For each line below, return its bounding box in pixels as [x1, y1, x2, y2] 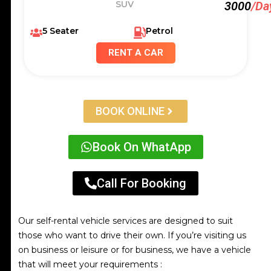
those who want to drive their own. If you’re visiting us [18, 230, 246, 241]
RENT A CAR [108, 47, 163, 59]
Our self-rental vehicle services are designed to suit [18, 215, 233, 227]
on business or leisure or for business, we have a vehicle [18, 244, 251, 256]
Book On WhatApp [92, 140, 191, 155]
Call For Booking [97, 176, 186, 191]
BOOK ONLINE [96, 105, 165, 118]
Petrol [145, 25, 173, 37]
